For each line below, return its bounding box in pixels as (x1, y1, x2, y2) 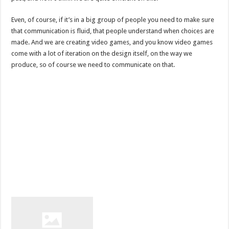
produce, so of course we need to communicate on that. (11, 60, 175, 68)
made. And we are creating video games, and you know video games (11, 38, 213, 46)
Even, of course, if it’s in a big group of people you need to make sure (11, 15, 215, 24)
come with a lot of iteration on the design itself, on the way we (11, 49, 193, 57)
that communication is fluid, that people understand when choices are (11, 27, 215, 35)
